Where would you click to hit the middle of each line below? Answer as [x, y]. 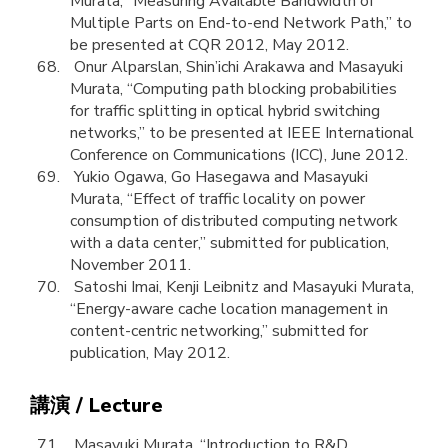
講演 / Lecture [96, 405]
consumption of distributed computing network [234, 221]
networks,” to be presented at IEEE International [242, 133]
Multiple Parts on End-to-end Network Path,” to [241, 23]
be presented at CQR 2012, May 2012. [209, 45]
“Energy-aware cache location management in [229, 309]
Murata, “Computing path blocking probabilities [233, 89]
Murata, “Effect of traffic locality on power [217, 199]
